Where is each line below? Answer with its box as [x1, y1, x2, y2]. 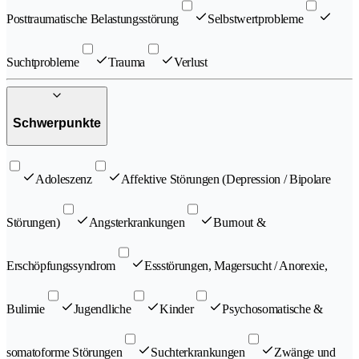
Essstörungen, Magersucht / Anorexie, [143, 259, 328, 273]
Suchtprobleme [6, 54, 79, 69]
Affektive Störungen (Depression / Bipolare [120, 172, 331, 187]
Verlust [173, 54, 208, 69]
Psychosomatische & [222, 302, 323, 317]
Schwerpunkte [13, 116, 101, 131]
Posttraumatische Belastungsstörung [6, 11, 179, 26]
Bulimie [6, 302, 45, 317]
